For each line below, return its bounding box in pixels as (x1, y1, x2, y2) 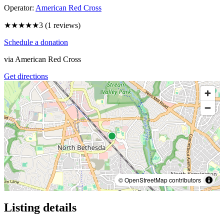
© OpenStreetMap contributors (118, 175, 201, 184)
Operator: (4, 3, 34, 12)
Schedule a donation (4, 37, 68, 46)
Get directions (4, 71, 48, 80)
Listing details (4, 200, 76, 214)
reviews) (51, 20, 80, 29)
